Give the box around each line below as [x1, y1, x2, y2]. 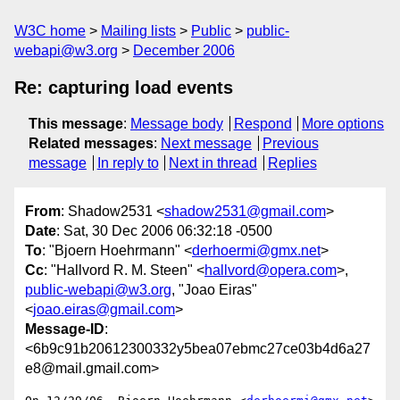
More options [302, 116, 385, 131]
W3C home [14, 23, 86, 38]
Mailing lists [101, 23, 176, 38]
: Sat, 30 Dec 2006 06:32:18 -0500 [56, 223, 272, 239]
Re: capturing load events [14, 78, 233, 97]
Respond [233, 116, 292, 131]
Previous [262, 136, 319, 151]
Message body [130, 116, 223, 131]
